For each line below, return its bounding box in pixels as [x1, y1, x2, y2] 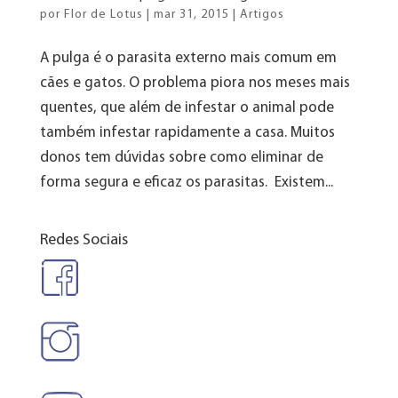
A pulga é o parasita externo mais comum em [39, 50, 337, 66]
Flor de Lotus [63, 7, 143, 21]
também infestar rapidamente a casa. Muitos [39, 124, 335, 140]
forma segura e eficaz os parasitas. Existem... [39, 174, 333, 190]
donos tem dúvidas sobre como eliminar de [39, 149, 323, 165]
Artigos [239, 7, 284, 21]
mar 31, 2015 [153, 7, 229, 21]
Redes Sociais [39, 231, 128, 249]
